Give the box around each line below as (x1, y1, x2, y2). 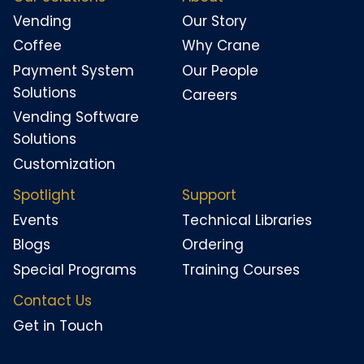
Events (13, 210, 58, 230)
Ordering (182, 235, 244, 255)
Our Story (182, 11, 247, 32)
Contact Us (13, 291, 92, 311)
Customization (13, 154, 115, 174)
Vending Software (13, 107, 139, 128)
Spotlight (13, 185, 76, 206)
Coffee (13, 36, 62, 56)
